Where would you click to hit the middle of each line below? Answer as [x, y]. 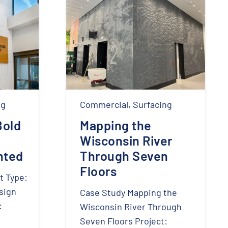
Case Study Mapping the [129, 192]
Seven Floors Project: [124, 221]
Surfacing [152, 104]
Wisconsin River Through [131, 206]
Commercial [104, 104]
